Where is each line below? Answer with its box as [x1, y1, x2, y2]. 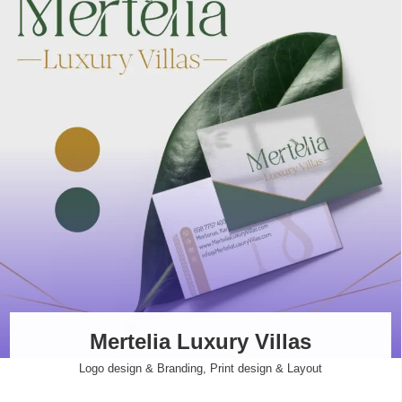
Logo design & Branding [78, 362, 203, 376]
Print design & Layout [209, 362, 322, 376]
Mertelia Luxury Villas [89, 329, 311, 354]
